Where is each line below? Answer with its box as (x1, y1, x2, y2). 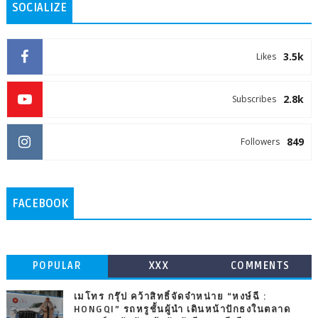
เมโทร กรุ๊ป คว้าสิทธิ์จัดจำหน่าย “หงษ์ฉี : (73, 290, 268, 302)
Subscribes (232, 92, 277, 105)
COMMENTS (230, 259, 290, 272)
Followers (241, 135, 280, 148)
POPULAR (32, 259, 82, 272)
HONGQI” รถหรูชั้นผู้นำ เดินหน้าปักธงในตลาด (73, 303, 291, 315)
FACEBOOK (11, 196, 68, 211)
